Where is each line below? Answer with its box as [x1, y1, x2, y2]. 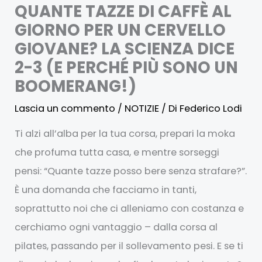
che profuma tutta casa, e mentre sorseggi [15, 146, 220, 160]
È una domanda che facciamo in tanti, [15, 183, 197, 197]
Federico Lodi [180, 101, 243, 115]
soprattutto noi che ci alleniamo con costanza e [15, 202, 244, 216]
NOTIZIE [125, 101, 160, 115]
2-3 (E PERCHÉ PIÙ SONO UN [15, 56, 239, 79]
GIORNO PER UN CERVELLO [15, 18, 226, 42]
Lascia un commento [15, 101, 116, 115]
